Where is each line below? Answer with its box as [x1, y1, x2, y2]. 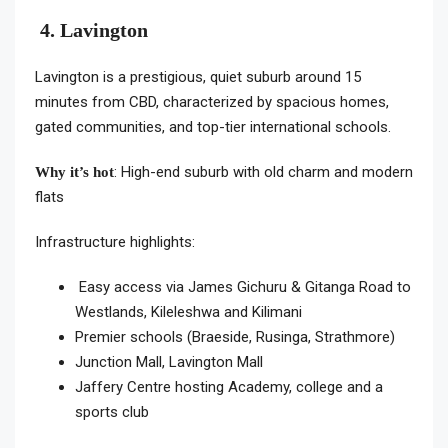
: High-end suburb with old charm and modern [114, 163, 413, 182]
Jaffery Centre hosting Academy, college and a [75, 378, 383, 397]
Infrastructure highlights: [35, 233, 195, 252]
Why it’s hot [35, 164, 114, 181]
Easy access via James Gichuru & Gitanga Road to [75, 278, 411, 297]
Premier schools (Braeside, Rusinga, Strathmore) [75, 328, 395, 347]
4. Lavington [35, 19, 148, 42]
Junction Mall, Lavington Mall [75, 353, 263, 372]
